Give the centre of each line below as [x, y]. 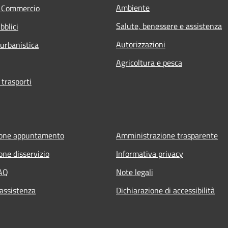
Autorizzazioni [141, 44]
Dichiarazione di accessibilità [165, 190]
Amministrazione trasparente [167, 135]
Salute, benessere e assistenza [169, 26]
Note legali [135, 172]
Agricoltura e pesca [149, 62]
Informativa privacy [150, 153]
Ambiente [133, 7]
